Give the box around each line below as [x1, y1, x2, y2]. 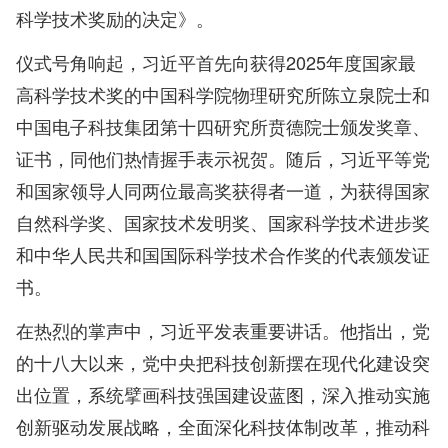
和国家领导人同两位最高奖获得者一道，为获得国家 [16, 177, 430, 204]
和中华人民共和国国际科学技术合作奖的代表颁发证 [16, 241, 430, 268]
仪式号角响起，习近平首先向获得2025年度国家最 [16, 49, 416, 76]
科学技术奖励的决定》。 [16, 5, 214, 32]
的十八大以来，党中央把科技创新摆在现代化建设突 [16, 349, 430, 376]
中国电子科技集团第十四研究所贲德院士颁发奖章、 [16, 113, 430, 140]
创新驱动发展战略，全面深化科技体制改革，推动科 [16, 413, 430, 440]
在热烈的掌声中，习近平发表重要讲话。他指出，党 [16, 317, 430, 344]
